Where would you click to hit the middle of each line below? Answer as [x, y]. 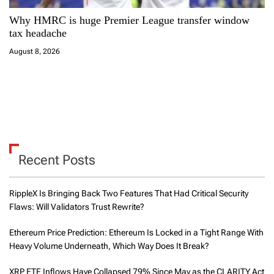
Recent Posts [57, 160]
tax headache [38, 33]
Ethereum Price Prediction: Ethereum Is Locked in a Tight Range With [136, 232]
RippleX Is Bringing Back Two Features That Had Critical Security [129, 193]
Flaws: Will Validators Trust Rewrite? [77, 207]
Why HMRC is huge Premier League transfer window [129, 20]
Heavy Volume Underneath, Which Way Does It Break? [109, 246]
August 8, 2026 [35, 51]
